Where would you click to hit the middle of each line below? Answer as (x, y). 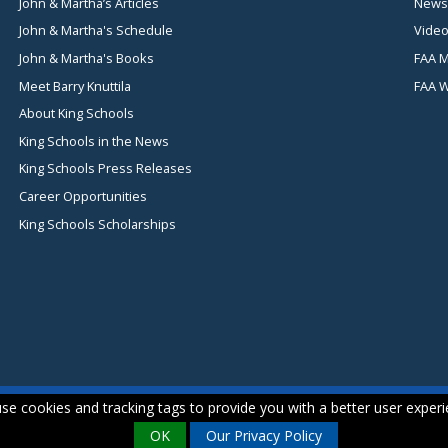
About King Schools (76, 113)
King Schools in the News (94, 140)
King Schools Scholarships (97, 223)
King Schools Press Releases (105, 168)
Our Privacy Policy (264, 436)
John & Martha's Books (86, 57)
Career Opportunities (83, 195)
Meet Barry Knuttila (75, 85)
